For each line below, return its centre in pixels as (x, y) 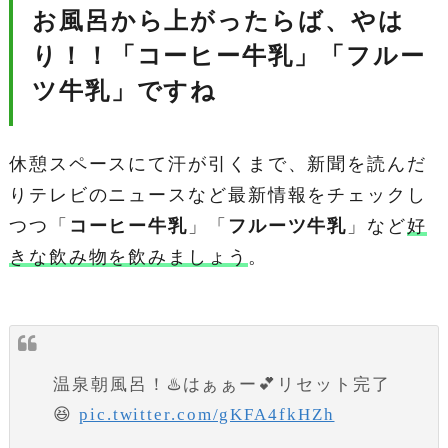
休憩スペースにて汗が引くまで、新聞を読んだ (217, 164)
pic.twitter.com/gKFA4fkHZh (207, 414)
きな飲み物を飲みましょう (128, 257)
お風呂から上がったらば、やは (218, 21)
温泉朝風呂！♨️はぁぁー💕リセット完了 (222, 384)
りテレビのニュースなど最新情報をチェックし (217, 195)
